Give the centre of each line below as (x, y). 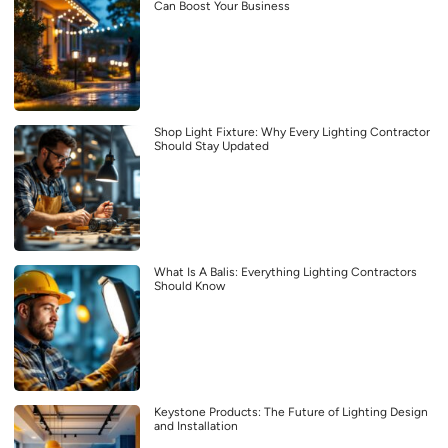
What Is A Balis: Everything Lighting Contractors (285, 271)
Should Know (189, 285)
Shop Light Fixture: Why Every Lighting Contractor (292, 131)
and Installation (196, 425)
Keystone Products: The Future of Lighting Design (291, 411)
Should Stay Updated (211, 145)
